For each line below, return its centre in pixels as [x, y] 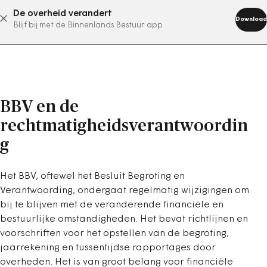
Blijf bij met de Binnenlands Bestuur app [88, 25]
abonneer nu [119, 18]
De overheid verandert [63, 14]
